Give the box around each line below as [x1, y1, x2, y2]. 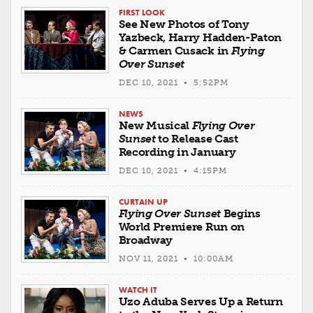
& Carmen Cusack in [118, 44, 231, 58]
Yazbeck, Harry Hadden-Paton [118, 31, 282, 45]
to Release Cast [155, 132, 238, 146]
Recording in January [118, 145, 236, 159]
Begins [220, 207, 261, 221]
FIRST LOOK [118, 7, 165, 19]
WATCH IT [118, 284, 157, 296]
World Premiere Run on [118, 220, 245, 234]
